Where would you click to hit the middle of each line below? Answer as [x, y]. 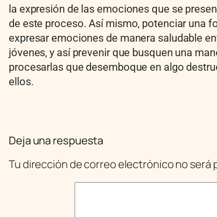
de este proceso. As [55, 23]
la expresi [31, 9]
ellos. [21, 81]
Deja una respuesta [56, 140]
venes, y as [42, 52]
